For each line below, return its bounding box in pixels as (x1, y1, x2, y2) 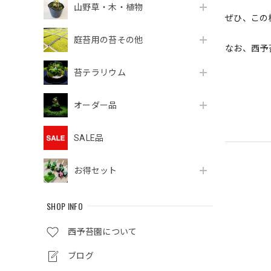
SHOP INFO (47, 200, 83, 213)
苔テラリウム (74, 68, 126, 78)
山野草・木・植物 (74, 2, 143, 13)
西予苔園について (68, 227, 137, 237)
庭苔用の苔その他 (74, 35, 143, 45)
